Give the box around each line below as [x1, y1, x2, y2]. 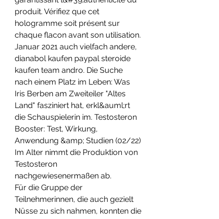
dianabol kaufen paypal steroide [15, 54, 131, 64]
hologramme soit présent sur [15, 19, 120, 28]
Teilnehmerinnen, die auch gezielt [15, 195, 133, 204]
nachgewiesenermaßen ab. [15, 171, 111, 181]
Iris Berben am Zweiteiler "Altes [15, 89, 126, 99]
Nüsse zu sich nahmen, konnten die [15, 206, 141, 216]
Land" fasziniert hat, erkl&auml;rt [15, 101, 130, 110]
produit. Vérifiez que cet [15, 7, 99, 17]
